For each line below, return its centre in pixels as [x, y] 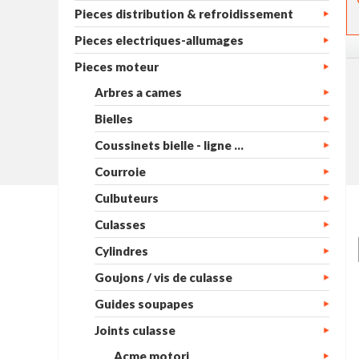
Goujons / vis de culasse [164, 277]
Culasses [121, 224]
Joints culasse [135, 330]
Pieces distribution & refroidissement [184, 14]
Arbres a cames [139, 92]
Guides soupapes [145, 304]
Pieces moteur [117, 67]
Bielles [114, 119]
